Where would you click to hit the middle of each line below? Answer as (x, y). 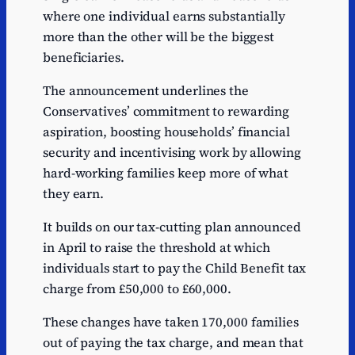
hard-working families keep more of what (166, 172)
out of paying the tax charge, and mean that (173, 343)
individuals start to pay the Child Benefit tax (175, 268)
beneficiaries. (85, 57)
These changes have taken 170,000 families (171, 322)
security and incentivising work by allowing (172, 152)
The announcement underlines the (146, 90)
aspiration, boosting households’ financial (166, 131)
